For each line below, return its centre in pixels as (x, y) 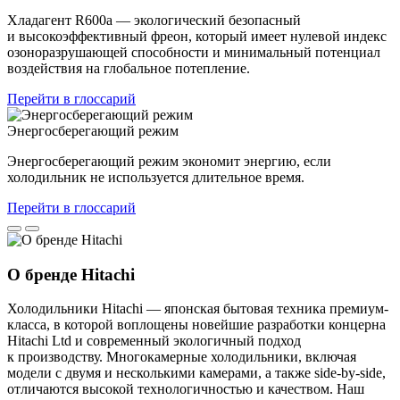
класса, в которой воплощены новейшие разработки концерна (196, 325)
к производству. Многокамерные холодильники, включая (182, 357)
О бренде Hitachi (71, 274)
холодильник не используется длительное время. (156, 177)
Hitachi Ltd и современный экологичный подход (154, 341)
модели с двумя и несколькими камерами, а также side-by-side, (196, 373)
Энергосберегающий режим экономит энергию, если (169, 161)
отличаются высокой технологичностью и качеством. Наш (186, 389)
